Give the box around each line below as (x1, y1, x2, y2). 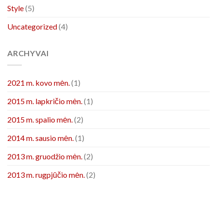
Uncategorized (7, 22, 57, 31)
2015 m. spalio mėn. (7, 114, 73, 124)
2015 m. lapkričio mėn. (7, 96, 82, 106)
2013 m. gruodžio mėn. (7, 151, 82, 161)
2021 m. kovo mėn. (7, 77, 70, 87)
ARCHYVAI (7, 48, 49, 58)
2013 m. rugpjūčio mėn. (7, 170, 85, 179)
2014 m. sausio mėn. (7, 133, 74, 142)
